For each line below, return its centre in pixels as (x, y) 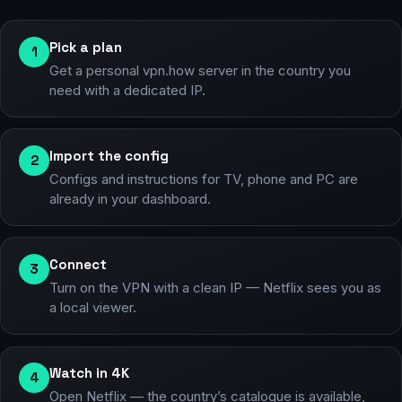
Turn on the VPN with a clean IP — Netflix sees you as (215, 288)
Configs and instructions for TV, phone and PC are (204, 180)
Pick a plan (86, 47)
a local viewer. (93, 308)
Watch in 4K (89, 373)
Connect (78, 265)
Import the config (109, 155)
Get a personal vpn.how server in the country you (200, 70)
